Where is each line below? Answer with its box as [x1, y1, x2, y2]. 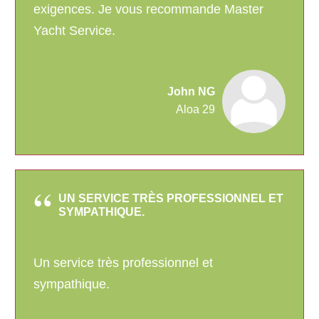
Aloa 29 [176, 103, 215, 116]
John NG [167, 85, 215, 98]
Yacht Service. [33, 23, 115, 38]
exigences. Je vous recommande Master [33, 2, 263, 17]
